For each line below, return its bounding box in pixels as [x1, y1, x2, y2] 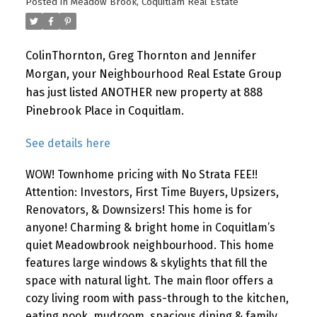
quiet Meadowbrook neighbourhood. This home [25, 238, 274, 253]
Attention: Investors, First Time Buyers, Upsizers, [25, 185, 279, 200]
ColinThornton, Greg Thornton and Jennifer [25, 48, 256, 62]
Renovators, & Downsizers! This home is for [25, 203, 252, 217]
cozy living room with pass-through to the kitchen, [25, 292, 289, 306]
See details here [25, 136, 110, 150]
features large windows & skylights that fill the [25, 256, 267, 270]
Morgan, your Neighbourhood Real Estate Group [25, 67, 282, 81]
